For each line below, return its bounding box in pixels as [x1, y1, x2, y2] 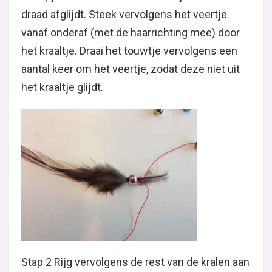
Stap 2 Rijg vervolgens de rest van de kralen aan [21, 256, 250, 268]
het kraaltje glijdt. [21, 81, 103, 93]
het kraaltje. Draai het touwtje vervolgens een [21, 44, 237, 57]
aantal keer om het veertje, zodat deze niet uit [21, 63, 240, 75]
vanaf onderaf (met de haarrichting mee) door [21, 26, 240, 39]
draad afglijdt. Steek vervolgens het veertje [21, 8, 227, 21]
